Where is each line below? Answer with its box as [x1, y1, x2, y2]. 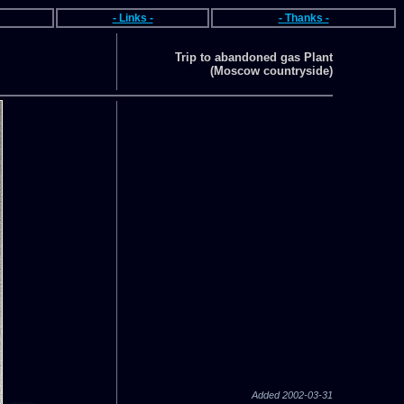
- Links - [112, 12, 153, 24]
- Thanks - [278, 12, 329, 24]
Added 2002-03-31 [251, 389, 333, 400]
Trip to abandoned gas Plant [174, 50, 333, 65]
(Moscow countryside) [209, 64, 333, 78]
